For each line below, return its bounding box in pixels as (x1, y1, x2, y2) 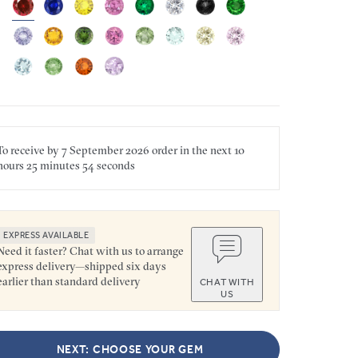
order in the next (149, 142, 234, 157)
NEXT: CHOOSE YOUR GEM (56, 342, 204, 356)
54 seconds (80, 157, 135, 173)
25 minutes (24, 157, 80, 173)
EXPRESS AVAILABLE (3, 229, 89, 241)
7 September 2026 (62, 142, 149, 157)
